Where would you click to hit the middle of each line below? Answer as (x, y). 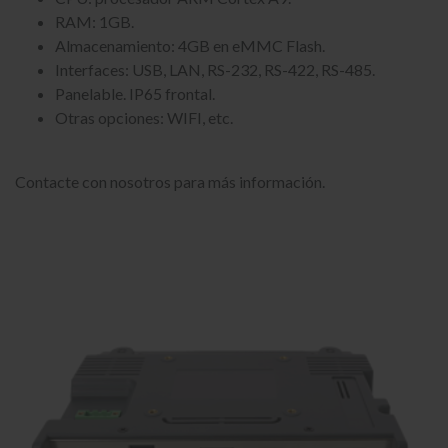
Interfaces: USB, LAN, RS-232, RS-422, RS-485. (215, 69)
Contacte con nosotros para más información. (170, 181)
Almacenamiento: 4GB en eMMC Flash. (190, 45)
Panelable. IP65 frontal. (135, 93)
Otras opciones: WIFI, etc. (145, 117)
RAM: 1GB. (94, 21)
